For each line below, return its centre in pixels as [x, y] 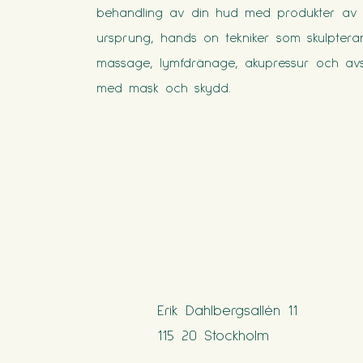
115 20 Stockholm [213, 335]
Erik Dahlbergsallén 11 [227, 310]
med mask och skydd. [163, 87]
